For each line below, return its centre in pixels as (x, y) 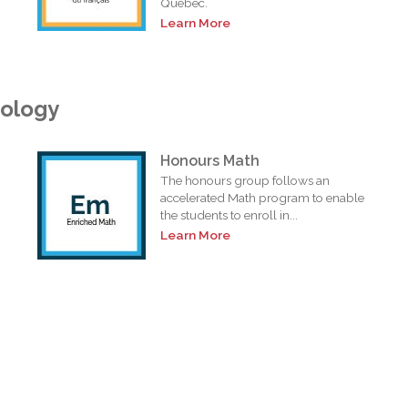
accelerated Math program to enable (263, 197)
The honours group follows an (245, 180)
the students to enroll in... (229, 214)
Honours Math (210, 160)
